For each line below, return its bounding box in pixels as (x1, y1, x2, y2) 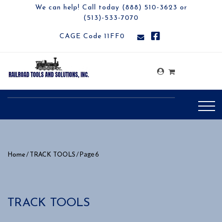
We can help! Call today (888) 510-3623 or (35, 4, 187, 11)
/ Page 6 (75, 150, 99, 158)
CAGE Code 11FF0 (59, 33, 125, 40)
